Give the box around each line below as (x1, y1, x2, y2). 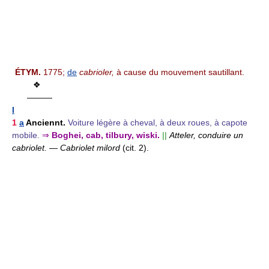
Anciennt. (26, 118, 65, 128)
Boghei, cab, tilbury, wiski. (49, 130, 160, 141)
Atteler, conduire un (169, 130, 243, 141)
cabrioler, (79, 67, 114, 77)
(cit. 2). (122, 143, 149, 153)
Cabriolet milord (60, 143, 122, 153)
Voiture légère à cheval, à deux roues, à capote (68, 118, 247, 128)
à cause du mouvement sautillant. (114, 67, 244, 77)
